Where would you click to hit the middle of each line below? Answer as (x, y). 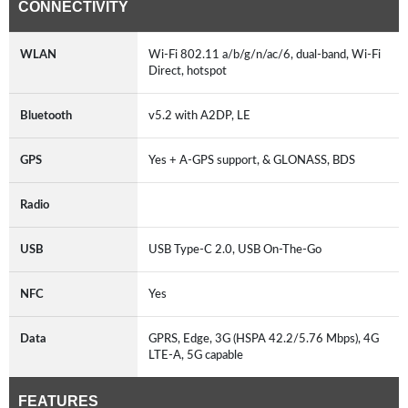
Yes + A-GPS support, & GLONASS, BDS (255, 160)
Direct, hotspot (190, 71)
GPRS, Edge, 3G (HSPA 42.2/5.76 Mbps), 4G (264, 338)
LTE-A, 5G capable (199, 355)
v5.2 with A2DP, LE (202, 115)
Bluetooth (46, 115)
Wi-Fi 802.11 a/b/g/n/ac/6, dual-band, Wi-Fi (265, 54)
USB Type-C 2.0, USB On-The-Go (238, 249)
